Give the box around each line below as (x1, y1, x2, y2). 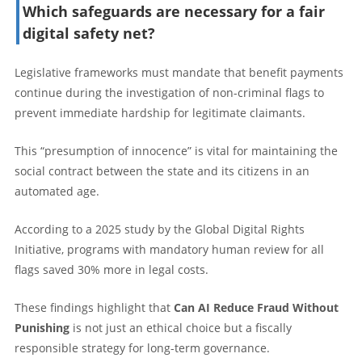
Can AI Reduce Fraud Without (174, 299, 339, 315)
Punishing (15, 319, 69, 335)
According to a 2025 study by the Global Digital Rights (15, 221, 305, 237)
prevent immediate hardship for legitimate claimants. (15, 104, 305, 120)
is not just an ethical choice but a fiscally (69, 319, 292, 335)
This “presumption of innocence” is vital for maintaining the (15, 142, 338, 158)
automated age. (15, 183, 99, 199)
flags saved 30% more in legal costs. (15, 261, 208, 277)
